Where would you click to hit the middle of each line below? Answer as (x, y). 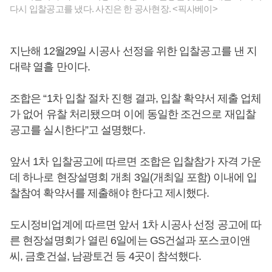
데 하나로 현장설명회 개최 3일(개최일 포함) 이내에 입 (134, 177)
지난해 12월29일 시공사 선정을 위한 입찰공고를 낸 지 (134, 51)
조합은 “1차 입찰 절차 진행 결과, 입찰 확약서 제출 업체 (136, 98)
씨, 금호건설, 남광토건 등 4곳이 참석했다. (106, 256)
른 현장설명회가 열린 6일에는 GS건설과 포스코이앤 (130, 240)
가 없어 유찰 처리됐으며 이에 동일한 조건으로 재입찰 (133, 114)
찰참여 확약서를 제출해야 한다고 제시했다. (110, 193)
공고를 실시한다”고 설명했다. (77, 130)
